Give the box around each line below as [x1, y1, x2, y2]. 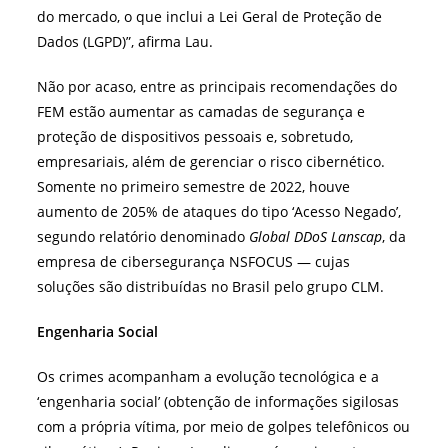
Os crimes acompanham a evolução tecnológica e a [37, 366, 380, 386]
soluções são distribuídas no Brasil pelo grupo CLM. [37, 276, 385, 296]
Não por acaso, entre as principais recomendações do [37, 76, 398, 96]
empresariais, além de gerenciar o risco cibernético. [37, 151, 386, 171]
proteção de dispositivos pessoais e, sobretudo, [37, 126, 354, 146]
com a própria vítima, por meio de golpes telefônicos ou [37, 416, 411, 436]
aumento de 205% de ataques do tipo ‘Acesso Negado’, [37, 201, 402, 221]
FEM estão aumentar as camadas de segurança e [37, 101, 366, 121]
